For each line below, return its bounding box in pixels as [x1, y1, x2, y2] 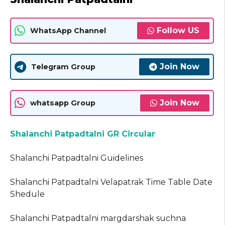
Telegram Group [31, 62, 95, 71]
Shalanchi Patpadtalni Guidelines [10, 153, 143, 163]
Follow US [157, 26, 199, 36]
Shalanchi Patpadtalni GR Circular [10, 129, 155, 139]
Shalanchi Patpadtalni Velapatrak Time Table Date [10, 177, 212, 187]
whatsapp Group [30, 98, 95, 107]
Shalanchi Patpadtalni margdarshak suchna [10, 213, 186, 223]
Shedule [10, 189, 45, 199]
